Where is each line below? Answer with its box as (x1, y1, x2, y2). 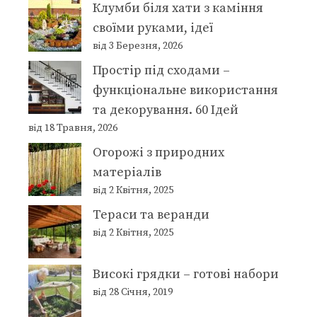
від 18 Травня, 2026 (28, 121, 117, 134)
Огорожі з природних (93, 144, 224, 161)
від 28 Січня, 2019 (93, 285, 173, 299)
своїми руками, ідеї (93, 19, 213, 36)
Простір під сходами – (93, 62, 230, 79)
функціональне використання (93, 81, 278, 98)
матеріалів (93, 163, 161, 180)
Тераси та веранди (93, 206, 209, 223)
